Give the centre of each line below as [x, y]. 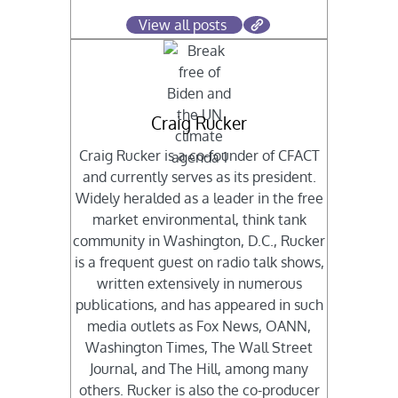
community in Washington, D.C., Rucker [199, 241]
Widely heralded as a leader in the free [199, 199]
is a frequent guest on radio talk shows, [199, 263]
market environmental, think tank [199, 220]
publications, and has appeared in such [199, 305]
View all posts [183, 25]
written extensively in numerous [199, 284]
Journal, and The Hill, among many [199, 369]
